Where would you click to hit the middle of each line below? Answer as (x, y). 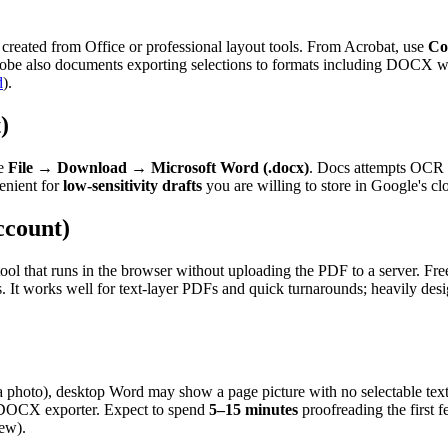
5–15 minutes (253, 409)
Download (92, 167)
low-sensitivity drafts (132, 185)
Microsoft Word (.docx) (230, 167)
